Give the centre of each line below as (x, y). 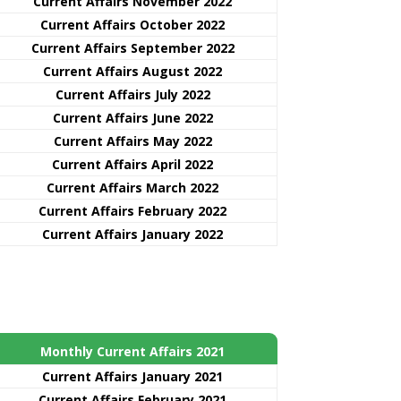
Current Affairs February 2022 (132, 210)
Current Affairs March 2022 (132, 187)
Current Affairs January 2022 (132, 234)
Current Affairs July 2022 (132, 94)
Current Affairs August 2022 (132, 71)
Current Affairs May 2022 (132, 141)
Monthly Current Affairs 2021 (132, 351)
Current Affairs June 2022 (132, 117)
